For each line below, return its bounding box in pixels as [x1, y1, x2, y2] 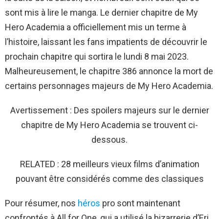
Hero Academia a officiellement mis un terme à [5, 22, 186, 32]
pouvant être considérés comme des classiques [15, 173, 204, 184]
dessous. [91, 134, 128, 145]
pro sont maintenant [100, 197, 180, 208]
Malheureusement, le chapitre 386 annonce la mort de [5, 66, 213, 76]
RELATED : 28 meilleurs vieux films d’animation [20, 158, 199, 169]
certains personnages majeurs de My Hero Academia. [5, 80, 213, 91]
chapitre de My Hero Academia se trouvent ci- [21, 119, 198, 130]
